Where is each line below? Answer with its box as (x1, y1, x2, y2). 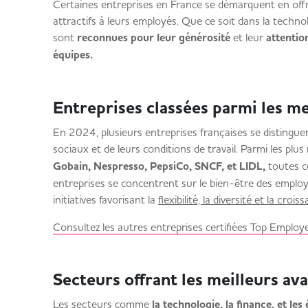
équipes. (52, 47, 100, 63)
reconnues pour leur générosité (74, 30, 230, 45)
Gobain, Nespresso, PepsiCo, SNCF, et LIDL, (52, 159, 265, 174)
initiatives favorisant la (52, 192, 158, 206)
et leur (230, 30, 266, 44)
